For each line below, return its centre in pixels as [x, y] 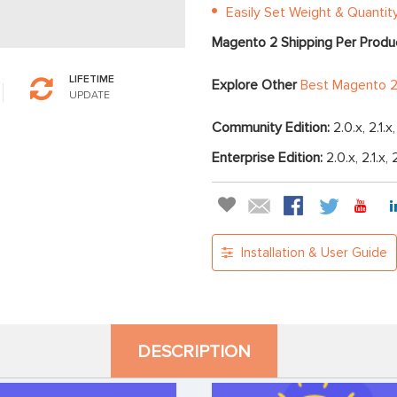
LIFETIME [91, 80]
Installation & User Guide [312, 253]
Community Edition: [272, 128]
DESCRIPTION [194, 352]
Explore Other [256, 86]
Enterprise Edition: [269, 158]
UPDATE [89, 96]
